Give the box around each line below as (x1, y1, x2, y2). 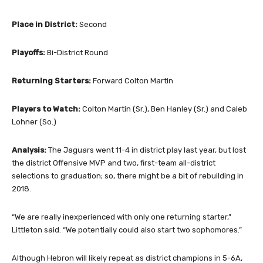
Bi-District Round (45, 48, 108, 58)
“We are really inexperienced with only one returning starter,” (12, 213, 231, 222)
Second (77, 20, 107, 29)
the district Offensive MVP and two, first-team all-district (12, 159, 215, 168)
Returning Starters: (12, 76, 91, 86)
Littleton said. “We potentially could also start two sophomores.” (12, 225, 242, 235)
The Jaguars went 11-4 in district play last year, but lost (46, 146, 246, 155)
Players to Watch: (12, 104, 80, 114)
